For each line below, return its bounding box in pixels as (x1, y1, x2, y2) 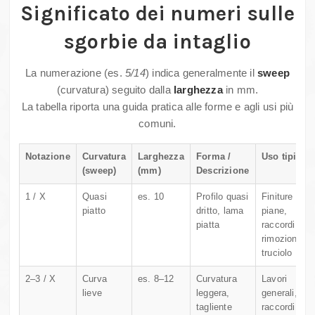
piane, (262, 205, 288, 217)
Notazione (25, 151, 70, 162)
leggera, (196, 288, 230, 299)
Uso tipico (262, 151, 307, 162)
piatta (196, 219, 220, 231)
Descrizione (196, 165, 250, 176)
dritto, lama (196, 205, 244, 217)
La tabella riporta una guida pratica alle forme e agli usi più (21, 101, 294, 113)
